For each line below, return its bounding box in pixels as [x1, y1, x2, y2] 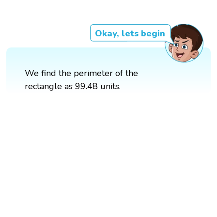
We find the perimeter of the [25, 67, 139, 79]
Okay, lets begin [94, 27, 165, 39]
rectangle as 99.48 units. [25, 80, 121, 92]
